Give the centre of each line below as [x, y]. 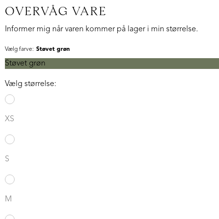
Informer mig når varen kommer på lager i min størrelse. [101, 29]
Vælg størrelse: [31, 84]
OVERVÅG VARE [56, 11]
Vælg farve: [19, 49]
